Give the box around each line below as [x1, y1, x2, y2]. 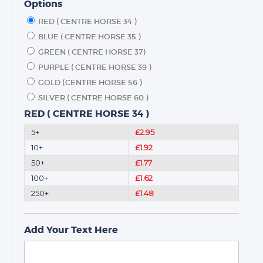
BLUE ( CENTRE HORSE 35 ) [38, 32, 140, 42]
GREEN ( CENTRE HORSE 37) [38, 47, 145, 58]
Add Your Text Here [24, 224, 118, 237]
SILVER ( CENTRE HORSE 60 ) [38, 93, 148, 103]
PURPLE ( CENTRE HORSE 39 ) [38, 62, 151, 73]
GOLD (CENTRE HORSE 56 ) [38, 77, 141, 88]
